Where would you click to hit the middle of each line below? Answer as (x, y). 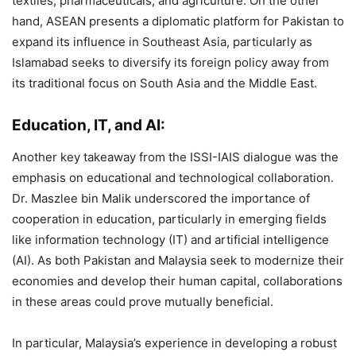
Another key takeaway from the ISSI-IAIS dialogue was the (175, 157)
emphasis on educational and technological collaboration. (173, 178)
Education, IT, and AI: (90, 125)
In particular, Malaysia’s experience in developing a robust (174, 343)
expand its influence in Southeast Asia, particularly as (162, 42)
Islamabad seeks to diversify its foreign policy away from (170, 62)
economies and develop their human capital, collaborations (177, 281)
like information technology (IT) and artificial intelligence (170, 240)
